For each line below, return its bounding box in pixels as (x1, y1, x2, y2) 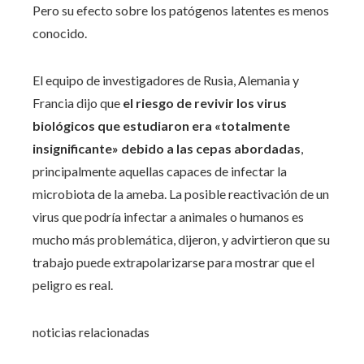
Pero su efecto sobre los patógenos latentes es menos (32, 2, 329, 18)
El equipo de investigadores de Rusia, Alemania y (32, 71, 299, 88)
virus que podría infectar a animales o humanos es (32, 208, 304, 224)
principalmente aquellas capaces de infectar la (32, 162, 287, 179)
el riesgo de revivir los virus (123, 94, 287, 110)
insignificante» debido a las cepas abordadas (32, 140, 301, 156)
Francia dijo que (32, 94, 123, 110)
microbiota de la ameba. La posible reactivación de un (32, 185, 329, 201)
